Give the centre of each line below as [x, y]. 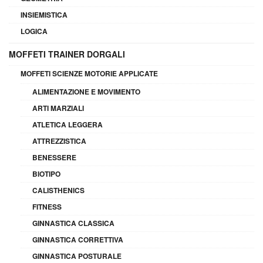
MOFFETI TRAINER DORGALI [67, 54]
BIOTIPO [46, 174]
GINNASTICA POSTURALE [77, 256]
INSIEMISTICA [44, 15]
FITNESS [47, 207]
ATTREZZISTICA [59, 141]
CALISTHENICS [58, 190]
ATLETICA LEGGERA [68, 125]
